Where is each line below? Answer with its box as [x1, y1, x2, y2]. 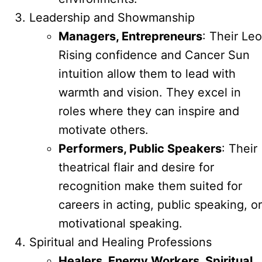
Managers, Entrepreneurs [58, 29, 202, 43]
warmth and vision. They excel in [58, 85, 241, 99]
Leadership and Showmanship [29, 10, 195, 25]
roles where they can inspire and [58, 104, 239, 118]
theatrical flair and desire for [58, 160, 214, 174]
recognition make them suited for [58, 178, 242, 193]
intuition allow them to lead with [58, 66, 236, 81]
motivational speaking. [58, 216, 182, 230]
